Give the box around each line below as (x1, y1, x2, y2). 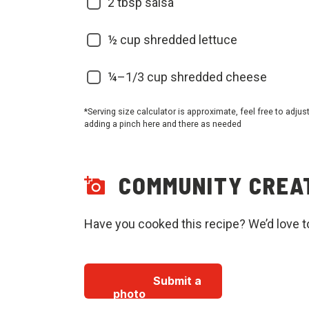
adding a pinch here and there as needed (84, 119, 241, 129)
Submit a (153, 274, 201, 288)
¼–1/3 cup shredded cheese (108, 70, 267, 84)
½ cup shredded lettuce (108, 32, 237, 47)
